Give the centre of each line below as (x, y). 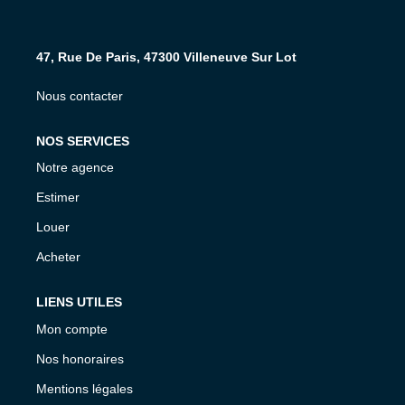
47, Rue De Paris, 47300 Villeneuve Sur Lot (166, 57)
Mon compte (72, 329)
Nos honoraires (80, 358)
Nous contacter (80, 95)
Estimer (58, 197)
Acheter (58, 257)
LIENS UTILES (79, 302)
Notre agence (75, 167)
